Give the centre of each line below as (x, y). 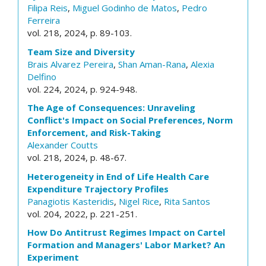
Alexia (202, 64)
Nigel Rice (139, 201)
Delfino (42, 76)
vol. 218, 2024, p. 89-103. (80, 33)
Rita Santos (187, 201)
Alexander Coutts (63, 145)
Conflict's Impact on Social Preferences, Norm (130, 120)
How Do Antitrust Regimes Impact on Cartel (126, 232)
